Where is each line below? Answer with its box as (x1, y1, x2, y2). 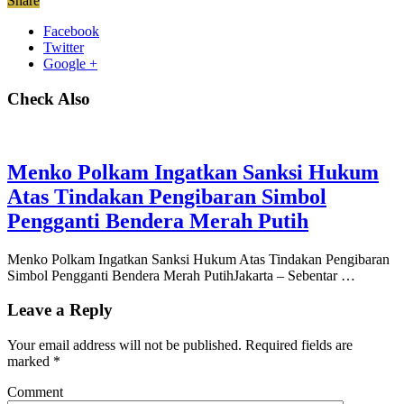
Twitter (43, 40, 84, 56)
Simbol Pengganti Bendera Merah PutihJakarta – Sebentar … (7, 267, 355, 283)
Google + (43, 56, 97, 72)
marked (7, 353, 53, 369)
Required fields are (242, 336, 353, 353)
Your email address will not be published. (7, 336, 242, 353)
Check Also (7, 88, 90, 108)
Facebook (43, 23, 99, 40)
